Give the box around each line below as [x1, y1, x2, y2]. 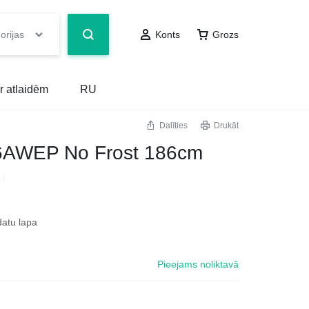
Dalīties [159, 121, 188, 130]
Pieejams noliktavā [157, 259, 239, 270]
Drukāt [214, 121, 239, 130]
